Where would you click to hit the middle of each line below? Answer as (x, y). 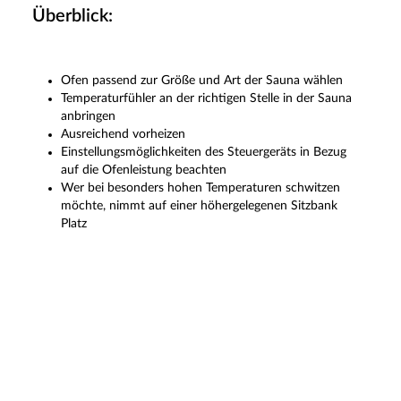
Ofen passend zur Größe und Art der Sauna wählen (202, 80)
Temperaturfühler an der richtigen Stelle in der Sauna (206, 98)
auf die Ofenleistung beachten (144, 170)
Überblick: (73, 16)
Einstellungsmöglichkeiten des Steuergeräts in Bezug (204, 152)
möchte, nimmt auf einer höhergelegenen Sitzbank (199, 205)
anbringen (88, 116)
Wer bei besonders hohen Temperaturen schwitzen (200, 188)
